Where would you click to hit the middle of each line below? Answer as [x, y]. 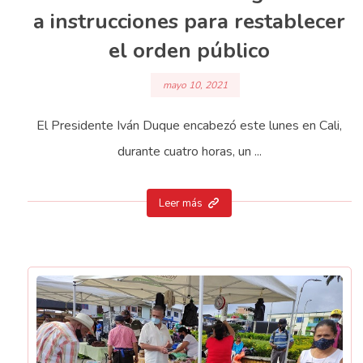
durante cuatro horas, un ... [189, 152]
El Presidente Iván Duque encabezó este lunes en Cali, [190, 126]
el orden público [190, 50]
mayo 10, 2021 [195, 85]
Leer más [181, 204]
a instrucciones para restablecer [190, 21]
